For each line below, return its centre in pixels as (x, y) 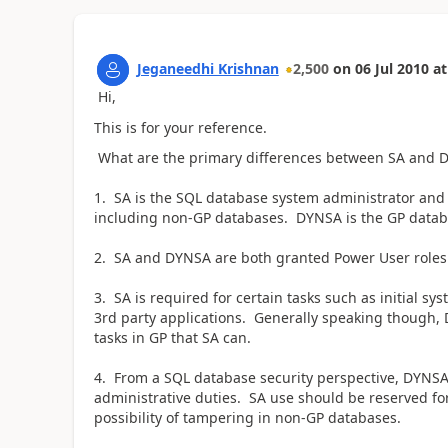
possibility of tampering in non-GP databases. (247, 417)
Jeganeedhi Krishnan (207, 68)
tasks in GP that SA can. (172, 337)
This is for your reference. (180, 127)
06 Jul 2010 (391, 68)
